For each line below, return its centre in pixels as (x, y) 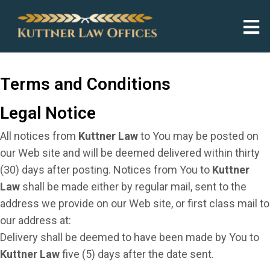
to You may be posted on (198, 136)
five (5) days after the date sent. (137, 254)
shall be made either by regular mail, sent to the (133, 187)
